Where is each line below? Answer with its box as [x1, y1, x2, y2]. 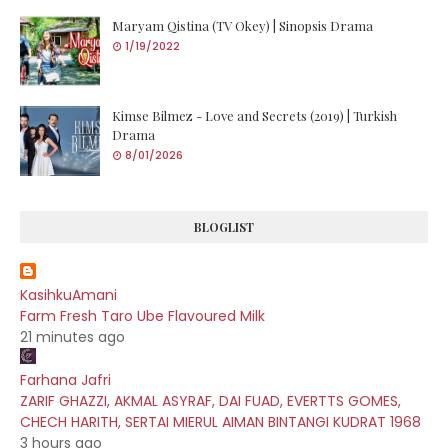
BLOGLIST [194, 218, 254, 235]
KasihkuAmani [20, 284, 117, 305]
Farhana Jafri [20, 369, 111, 390]
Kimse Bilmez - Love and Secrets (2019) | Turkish [112, 106, 397, 124]
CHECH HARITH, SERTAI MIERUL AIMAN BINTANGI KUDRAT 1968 [20, 411, 421, 432]
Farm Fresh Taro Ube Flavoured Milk [20, 305, 265, 326]
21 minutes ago [20, 326, 125, 347]
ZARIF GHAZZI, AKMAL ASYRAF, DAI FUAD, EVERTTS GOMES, [20, 390, 401, 411]
